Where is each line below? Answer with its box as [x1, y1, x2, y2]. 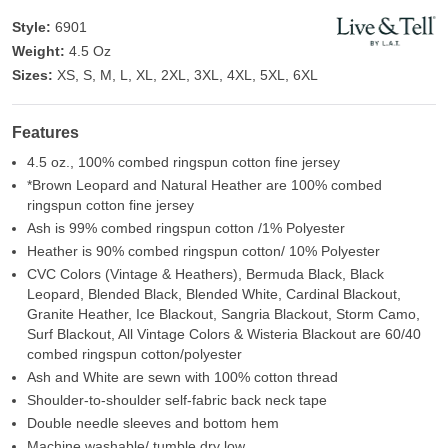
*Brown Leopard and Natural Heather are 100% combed [27, 177, 382, 194]
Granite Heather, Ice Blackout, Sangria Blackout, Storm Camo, [27, 306, 420, 323]
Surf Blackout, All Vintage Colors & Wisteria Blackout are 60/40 [27, 326, 421, 343]
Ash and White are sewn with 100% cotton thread [27, 369, 338, 386]
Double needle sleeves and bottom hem [27, 415, 279, 432]
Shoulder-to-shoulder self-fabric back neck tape [27, 392, 327, 409]
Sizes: [12, 67, 53, 84]
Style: [12, 19, 51, 36]
